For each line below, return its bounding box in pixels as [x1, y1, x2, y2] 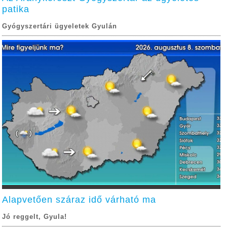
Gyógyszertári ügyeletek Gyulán [2, 23, 118, 30]
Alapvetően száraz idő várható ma [2, 195, 157, 205]
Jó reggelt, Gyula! [2, 213, 67, 221]
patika [2, 4, 30, 15]
